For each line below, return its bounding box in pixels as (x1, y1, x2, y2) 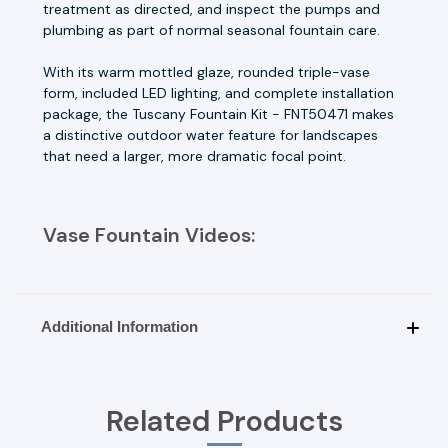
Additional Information (40, 317, 198, 335)
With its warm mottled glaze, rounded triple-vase (43, 62, 370, 81)
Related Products (105, 401, 343, 440)
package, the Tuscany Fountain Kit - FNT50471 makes (43, 104, 394, 123)
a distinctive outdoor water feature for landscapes (43, 125, 378, 144)
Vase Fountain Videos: (43, 221, 255, 248)
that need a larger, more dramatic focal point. (43, 146, 346, 165)
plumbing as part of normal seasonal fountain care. (43, 20, 380, 39)
